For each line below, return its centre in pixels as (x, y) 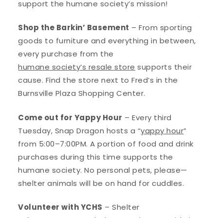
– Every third (147, 117)
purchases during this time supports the (96, 157)
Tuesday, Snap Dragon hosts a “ (80, 130)
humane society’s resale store (77, 67)
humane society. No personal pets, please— (103, 170)
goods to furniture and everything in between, (107, 41)
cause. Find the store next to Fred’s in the (98, 80)
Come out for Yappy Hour (70, 117)
